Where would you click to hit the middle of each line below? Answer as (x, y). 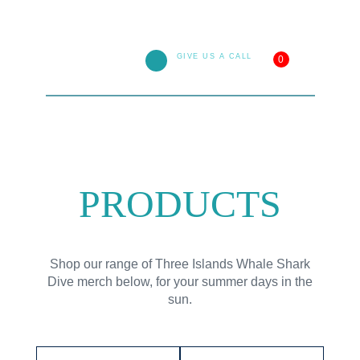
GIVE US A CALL (214, 56)
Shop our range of (102, 264)
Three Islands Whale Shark (232, 264)
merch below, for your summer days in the (193, 282)
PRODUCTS (180, 204)
